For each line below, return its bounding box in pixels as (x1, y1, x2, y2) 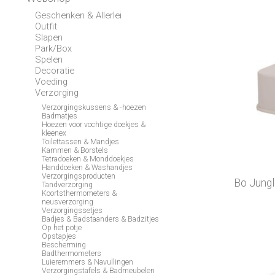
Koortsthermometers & (42, 189, 117, 198)
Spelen (34, 54, 63, 66)
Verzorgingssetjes (42, 206, 103, 215)
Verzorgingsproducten (42, 172, 116, 181)
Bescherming (42, 241, 87, 250)
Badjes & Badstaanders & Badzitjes (42, 215, 160, 224)
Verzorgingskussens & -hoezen (42, 103, 147, 112)
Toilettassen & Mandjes (42, 137, 120, 147)
